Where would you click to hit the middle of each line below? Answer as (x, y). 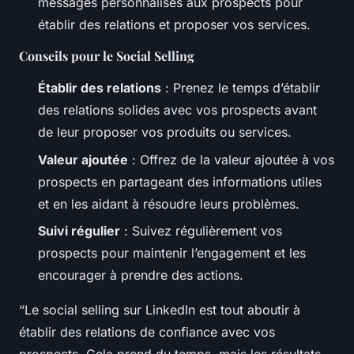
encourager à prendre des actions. (141, 275)
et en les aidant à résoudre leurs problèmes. (169, 203)
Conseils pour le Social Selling (107, 56)
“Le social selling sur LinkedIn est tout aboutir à (160, 310)
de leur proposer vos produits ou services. (165, 132)
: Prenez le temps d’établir (241, 88)
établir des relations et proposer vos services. (174, 25)
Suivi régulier (79, 231)
